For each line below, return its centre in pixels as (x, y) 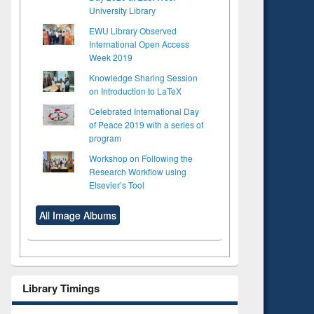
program (105, 137)
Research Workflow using (138, 171)
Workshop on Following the (141, 158)
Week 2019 (111, 57)
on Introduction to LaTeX (135, 90)
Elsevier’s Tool (117, 184)
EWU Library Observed (133, 30)
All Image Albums (78, 215)
